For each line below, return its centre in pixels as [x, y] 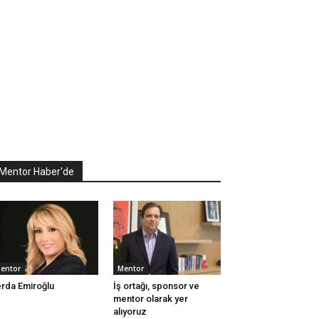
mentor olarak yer [150, 299]
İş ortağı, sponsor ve [156, 286]
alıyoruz [130, 312]
